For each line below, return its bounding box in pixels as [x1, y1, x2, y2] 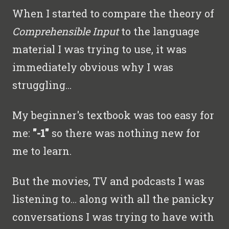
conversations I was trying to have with [12, 210, 214, 223]
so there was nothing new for [49, 126, 200, 140]
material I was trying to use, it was [12, 42, 187, 56]
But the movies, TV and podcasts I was [12, 174, 204, 188]
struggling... [12, 78, 72, 91]
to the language [119, 24, 199, 38]
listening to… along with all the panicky [12, 192, 214, 205]
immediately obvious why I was [12, 60, 173, 74]
